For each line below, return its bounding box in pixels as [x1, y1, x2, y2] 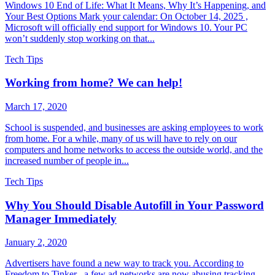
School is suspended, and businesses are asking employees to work [5, 122, 263, 133]
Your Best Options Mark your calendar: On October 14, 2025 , [5, 10, 248, 21]
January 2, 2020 [5, 237, 67, 248]
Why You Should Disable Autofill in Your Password [5, 198, 264, 212]
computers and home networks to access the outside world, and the [5, 144, 263, 155]
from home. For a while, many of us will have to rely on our [5, 133, 237, 144]
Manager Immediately [5, 212, 117, 225]
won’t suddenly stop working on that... [5, 33, 155, 44]
